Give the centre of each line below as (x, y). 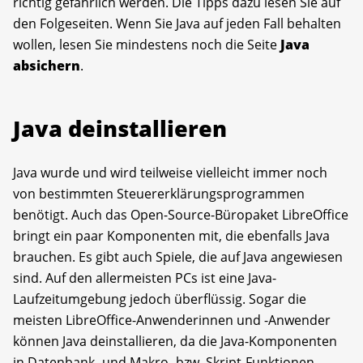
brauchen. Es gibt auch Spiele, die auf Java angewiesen (178, 256)
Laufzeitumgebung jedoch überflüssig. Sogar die (160, 299)
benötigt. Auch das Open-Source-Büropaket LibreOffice (181, 214)
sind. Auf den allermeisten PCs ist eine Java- (145, 278)
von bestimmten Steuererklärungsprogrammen (159, 193)
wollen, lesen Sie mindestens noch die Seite (147, 44)
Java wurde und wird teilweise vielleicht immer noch (170, 172)
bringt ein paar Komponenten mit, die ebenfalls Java (171, 235)
